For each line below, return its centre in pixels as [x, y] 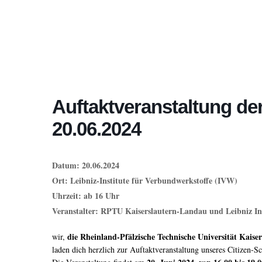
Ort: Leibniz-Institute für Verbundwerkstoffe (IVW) [145, 180]
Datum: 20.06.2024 [86, 165]
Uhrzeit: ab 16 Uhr [86, 196]
